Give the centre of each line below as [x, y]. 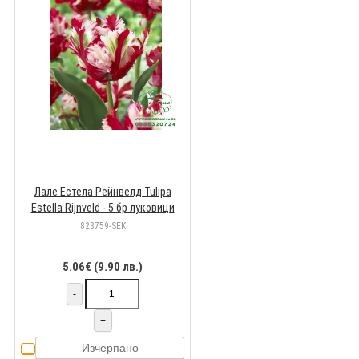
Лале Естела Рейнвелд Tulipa [103, 192]
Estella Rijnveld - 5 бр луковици [103, 208]
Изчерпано [110, 348]
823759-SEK [103, 226]
